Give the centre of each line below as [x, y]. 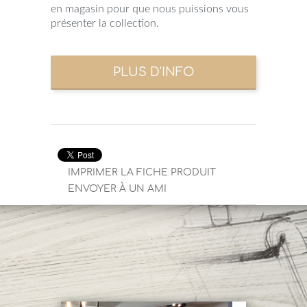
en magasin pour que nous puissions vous [150, 9]
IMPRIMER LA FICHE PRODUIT [142, 172]
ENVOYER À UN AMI [117, 188]
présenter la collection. [105, 23]
